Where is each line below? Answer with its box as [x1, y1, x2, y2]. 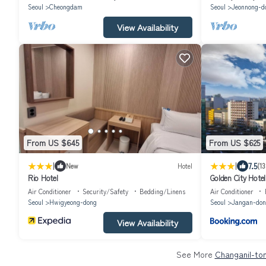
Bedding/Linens [140, 186, 185, 196]
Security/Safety [83, 186, 128, 196]
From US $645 [27, 137, 79, 149]
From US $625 [208, 137, 260, 149]
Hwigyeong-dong [49, 197, 97, 207]
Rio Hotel [28, 172, 58, 183]
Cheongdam [49, 1, 83, 11]
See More [176, 248, 215, 260]
